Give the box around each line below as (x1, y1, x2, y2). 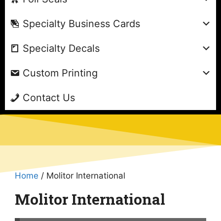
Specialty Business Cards (23, 17, 140, 30)
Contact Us (23, 91, 75, 104)
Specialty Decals (23, 42, 100, 54)
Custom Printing (23, 67, 98, 79)
